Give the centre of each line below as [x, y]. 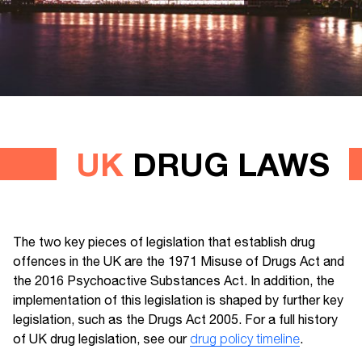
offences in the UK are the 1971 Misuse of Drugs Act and [179, 261]
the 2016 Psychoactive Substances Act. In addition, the [174, 281]
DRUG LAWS [227, 164]
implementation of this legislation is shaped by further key [178, 300]
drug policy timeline [245, 339]
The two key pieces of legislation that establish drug [164, 242]
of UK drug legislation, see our [101, 339]
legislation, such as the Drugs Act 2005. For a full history [175, 320]
